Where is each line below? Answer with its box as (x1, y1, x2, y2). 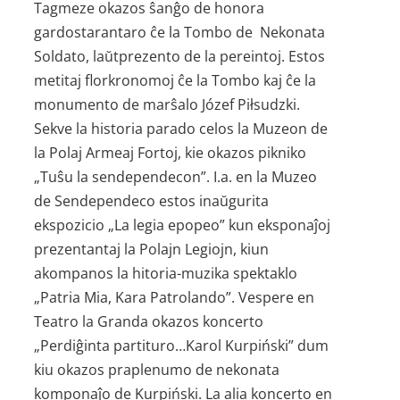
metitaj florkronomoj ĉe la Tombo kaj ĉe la (34, 71, 317, 90)
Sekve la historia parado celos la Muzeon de (34, 119, 329, 138)
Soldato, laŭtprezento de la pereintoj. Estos (34, 46, 326, 66)
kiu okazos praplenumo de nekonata (34, 360, 280, 379)
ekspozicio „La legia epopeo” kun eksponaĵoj (34, 215, 331, 235)
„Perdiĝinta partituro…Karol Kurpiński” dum (34, 336, 329, 355)
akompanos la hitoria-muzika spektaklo (34, 263, 298, 283)
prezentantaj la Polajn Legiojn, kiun (34, 239, 270, 259)
